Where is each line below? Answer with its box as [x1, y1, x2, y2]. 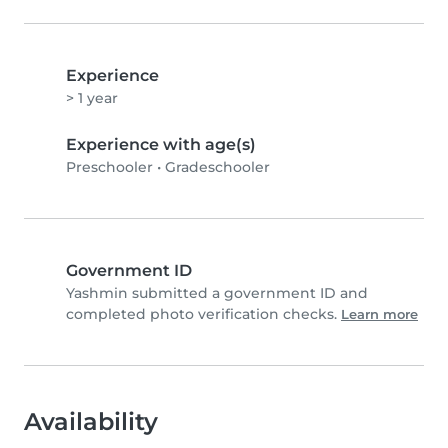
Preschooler [66, 158, 153, 177]
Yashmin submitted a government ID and [66, 284, 368, 303]
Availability [24, 407, 158, 437]
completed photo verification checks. [66, 305, 341, 324]
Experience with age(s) [66, 135, 256, 155]
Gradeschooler [165, 158, 270, 177]
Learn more [341, 307, 418, 323]
